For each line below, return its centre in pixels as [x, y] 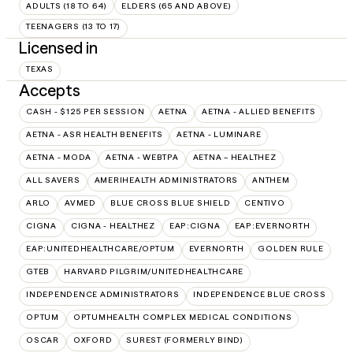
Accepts [50, 91]
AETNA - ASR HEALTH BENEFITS [95, 135]
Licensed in [58, 48]
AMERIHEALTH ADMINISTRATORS [166, 180]
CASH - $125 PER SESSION [85, 112]
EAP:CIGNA [195, 226]
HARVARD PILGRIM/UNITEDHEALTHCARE [154, 272]
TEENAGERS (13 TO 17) [73, 27]
